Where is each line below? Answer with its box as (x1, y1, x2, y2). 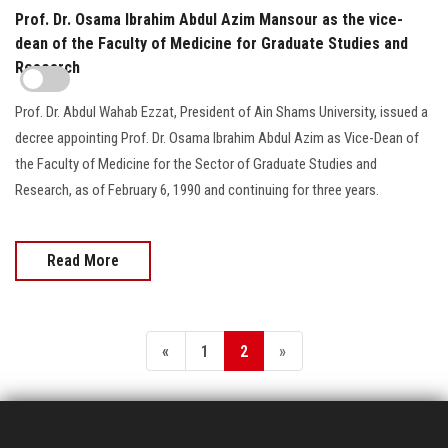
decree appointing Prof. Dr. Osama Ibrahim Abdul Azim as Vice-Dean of (15, 128, 419, 147)
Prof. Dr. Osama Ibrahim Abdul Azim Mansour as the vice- (15, 9, 403, 29)
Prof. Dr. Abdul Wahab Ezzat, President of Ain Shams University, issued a (15, 102, 428, 121)
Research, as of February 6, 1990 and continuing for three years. (15, 180, 379, 199)
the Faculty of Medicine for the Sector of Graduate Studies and (15, 154, 377, 173)
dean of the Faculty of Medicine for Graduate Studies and (15, 33, 408, 53)
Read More (47, 250, 119, 270)
